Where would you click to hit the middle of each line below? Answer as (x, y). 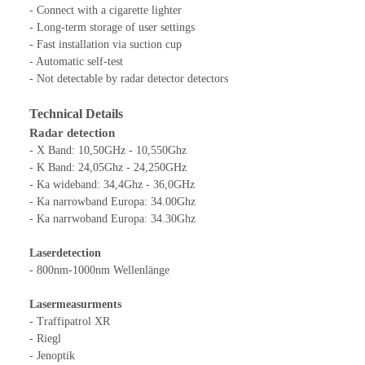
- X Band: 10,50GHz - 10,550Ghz (108, 150)
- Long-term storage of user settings (112, 27)
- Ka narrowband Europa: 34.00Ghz (112, 201)
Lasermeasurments (75, 304)
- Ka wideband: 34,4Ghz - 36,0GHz (112, 184)
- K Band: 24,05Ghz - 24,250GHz (108, 167)
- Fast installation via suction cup (106, 44)
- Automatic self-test (76, 61)
